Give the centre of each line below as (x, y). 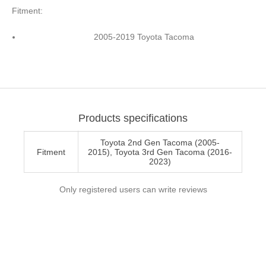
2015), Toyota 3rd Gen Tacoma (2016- (160, 152)
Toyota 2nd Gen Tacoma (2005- (160, 142)
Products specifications (133, 118)
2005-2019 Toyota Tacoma (144, 37)
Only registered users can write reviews (133, 189)
